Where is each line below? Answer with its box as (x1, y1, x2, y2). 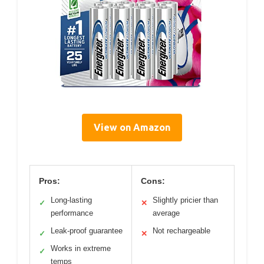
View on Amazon (94, 122, 170, 133)
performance (51, 209, 93, 218)
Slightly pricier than (153, 196, 218, 205)
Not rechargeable (153, 226, 210, 236)
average (153, 209, 180, 218)
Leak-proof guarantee (51, 226, 123, 236)
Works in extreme (51, 244, 111, 253)
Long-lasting (51, 196, 92, 205)
